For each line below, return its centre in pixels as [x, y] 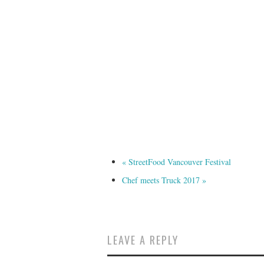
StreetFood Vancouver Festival [179, 162]
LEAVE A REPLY [143, 240]
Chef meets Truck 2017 [162, 180]
